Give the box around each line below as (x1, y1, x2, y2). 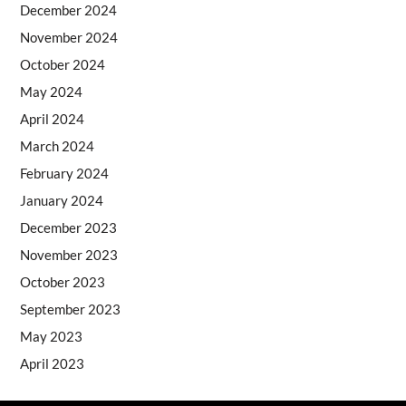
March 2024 (19, 138, 94, 155)
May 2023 (19, 328, 82, 345)
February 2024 (19, 165, 109, 182)
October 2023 (19, 274, 105, 291)
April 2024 (19, 111, 84, 128)
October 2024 (19, 56, 105, 73)
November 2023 (19, 246, 118, 264)
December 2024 (19, 2, 117, 19)
